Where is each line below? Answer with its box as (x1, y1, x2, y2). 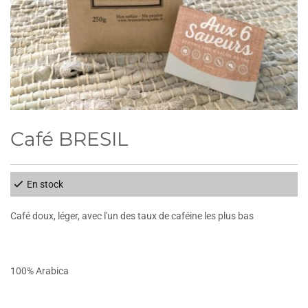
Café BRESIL (10, 126, 128, 151)
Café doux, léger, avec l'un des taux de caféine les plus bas (10, 210, 256, 221)
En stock (27, 178, 63, 190)
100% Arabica (10, 265, 69, 276)
